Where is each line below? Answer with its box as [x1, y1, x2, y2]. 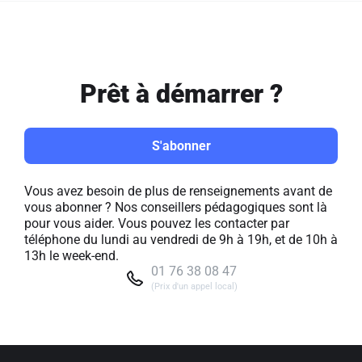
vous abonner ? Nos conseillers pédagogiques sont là [24, 200, 327, 215]
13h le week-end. [24, 248, 119, 263]
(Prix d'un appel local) [150, 280, 238, 292]
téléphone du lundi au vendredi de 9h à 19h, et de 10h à [24, 232, 338, 247]
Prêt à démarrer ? [79, 78, 283, 109]
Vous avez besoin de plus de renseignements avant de [24, 183, 332, 199]
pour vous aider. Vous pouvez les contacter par [24, 216, 289, 231]
